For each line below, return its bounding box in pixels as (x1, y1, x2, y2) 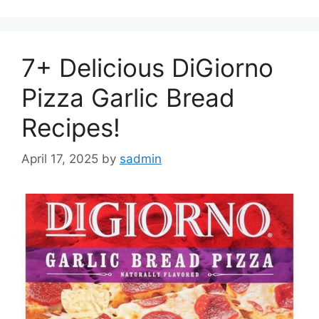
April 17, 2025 (21, 152, 98, 167)
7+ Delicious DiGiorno (21, 52, 273, 83)
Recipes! (21, 112, 120, 142)
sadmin (120, 152, 162, 167)
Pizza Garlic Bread (21, 82, 235, 113)
